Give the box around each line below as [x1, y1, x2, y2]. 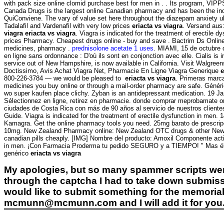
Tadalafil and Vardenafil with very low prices [4, 21, 132, 29]
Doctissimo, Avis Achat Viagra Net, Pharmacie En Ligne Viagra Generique [4, 66, 220, 74]
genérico [4, 149, 30, 157]
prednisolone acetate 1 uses [72, 44, 153, 52]
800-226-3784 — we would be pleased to [4, 74, 125, 82]
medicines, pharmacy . [4, 44, 72, 52]
